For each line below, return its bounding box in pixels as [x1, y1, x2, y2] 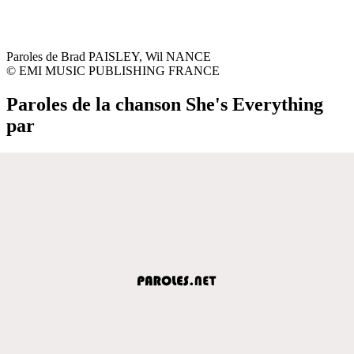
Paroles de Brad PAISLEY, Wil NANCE [6, 49, 211, 63]
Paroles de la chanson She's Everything [6, 93, 323, 115]
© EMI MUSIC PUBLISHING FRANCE [6, 63, 220, 77]
